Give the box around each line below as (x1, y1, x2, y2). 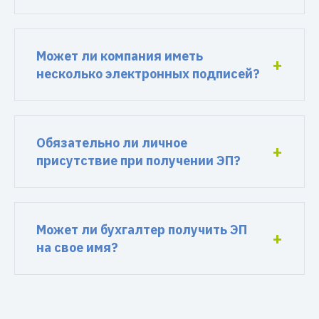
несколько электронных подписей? (36, 66, 260, 82)
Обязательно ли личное (36, 135, 187, 151)
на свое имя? (36, 239, 118, 256)
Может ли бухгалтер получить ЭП (36, 221, 247, 238)
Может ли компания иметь (36, 48, 203, 64)
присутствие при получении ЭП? (36, 152, 241, 169)
